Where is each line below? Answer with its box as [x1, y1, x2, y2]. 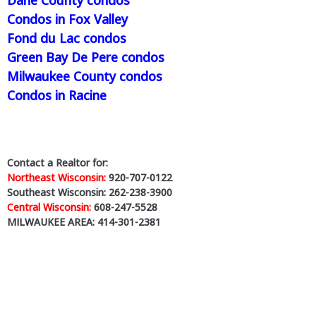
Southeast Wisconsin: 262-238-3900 [7, 185, 172, 199]
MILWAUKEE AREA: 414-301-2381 [7, 214, 161, 229]
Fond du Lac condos [7, 29, 126, 47]
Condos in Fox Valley [7, 10, 128, 28]
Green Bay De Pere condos [7, 48, 164, 66]
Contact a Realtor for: [7, 155, 108, 169]
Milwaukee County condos [7, 67, 162, 85]
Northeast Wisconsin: [7, 170, 106, 184]
